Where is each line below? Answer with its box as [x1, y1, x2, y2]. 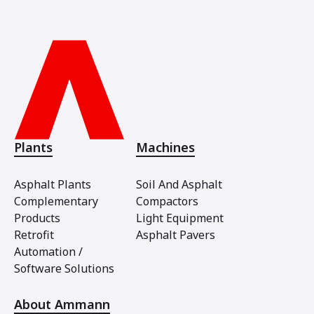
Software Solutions [14, 261, 114, 276]
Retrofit [14, 227, 54, 243]
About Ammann [14, 296, 110, 313]
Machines [136, 139, 195, 156]
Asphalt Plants [14, 177, 91, 192]
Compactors [136, 193, 198, 209]
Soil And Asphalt [136, 177, 222, 192]
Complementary [14, 193, 98, 209]
